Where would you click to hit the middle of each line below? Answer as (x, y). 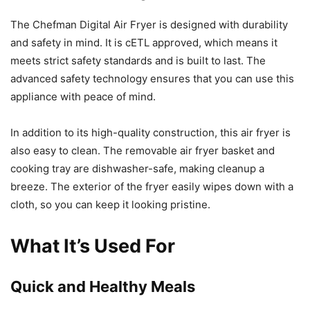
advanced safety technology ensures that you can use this (152, 79)
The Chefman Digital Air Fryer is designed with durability (149, 25)
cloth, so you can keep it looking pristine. (110, 205)
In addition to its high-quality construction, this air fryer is (151, 133)
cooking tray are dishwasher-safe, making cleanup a (137, 169)
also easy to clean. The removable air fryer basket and (143, 151)
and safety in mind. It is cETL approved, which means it (144, 43)
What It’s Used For (93, 246)
